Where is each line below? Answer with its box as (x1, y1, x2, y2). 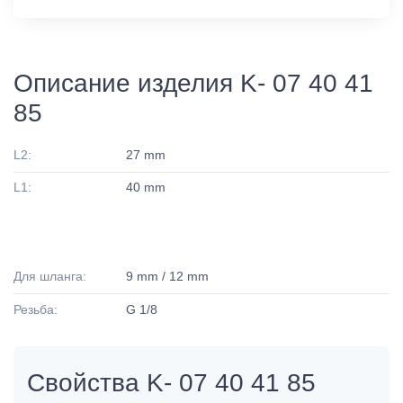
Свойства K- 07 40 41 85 (27, 369, 316, 398)
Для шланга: (13, 269, 86, 284)
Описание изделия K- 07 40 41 (13, 68, 373, 97)
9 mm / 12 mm (126, 269, 210, 284)
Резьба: (13, 301, 58, 317)
